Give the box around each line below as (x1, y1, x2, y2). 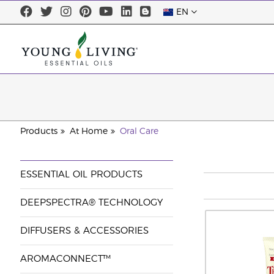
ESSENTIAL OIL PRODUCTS (20, 170, 143, 179)
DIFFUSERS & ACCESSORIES (20, 226, 149, 235)
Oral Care (119, 127, 158, 136)
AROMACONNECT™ (20, 254, 111, 264)
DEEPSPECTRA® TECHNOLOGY (20, 198, 163, 207)
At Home (69, 127, 108, 136)
